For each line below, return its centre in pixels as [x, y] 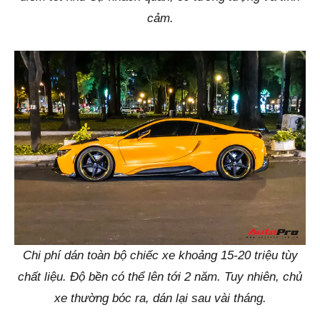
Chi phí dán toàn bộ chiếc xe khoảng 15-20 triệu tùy [160, 255]
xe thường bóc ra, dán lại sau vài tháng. [160, 298]
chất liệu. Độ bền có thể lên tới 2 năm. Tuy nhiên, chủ [160, 276]
